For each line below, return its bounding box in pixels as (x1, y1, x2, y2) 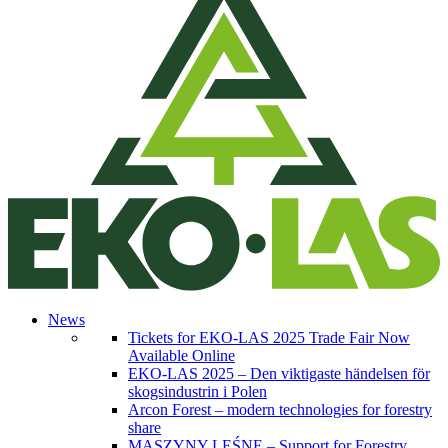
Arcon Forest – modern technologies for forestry (128, 400, 432, 418)
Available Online (128, 346, 235, 364)
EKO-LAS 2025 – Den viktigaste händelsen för (128, 364, 430, 382)
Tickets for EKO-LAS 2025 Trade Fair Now (128, 328, 410, 346)
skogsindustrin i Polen (128, 382, 267, 400)
